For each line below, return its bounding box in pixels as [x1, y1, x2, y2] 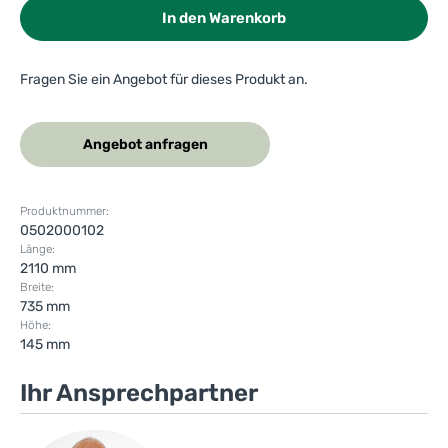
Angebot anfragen [82, 136, 208, 154]
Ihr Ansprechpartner [20, 379, 258, 408]
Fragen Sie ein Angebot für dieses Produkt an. [20, 71, 308, 89]
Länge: [20, 242, 55, 257]
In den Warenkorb [162, 9, 286, 28]
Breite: [20, 280, 54, 295]
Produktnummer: [20, 204, 109, 219]
